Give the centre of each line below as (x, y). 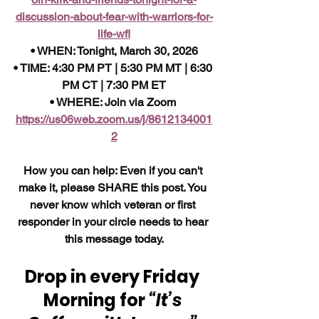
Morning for (96, 300)
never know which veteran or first (114, 204)
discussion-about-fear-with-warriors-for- (114, 16)
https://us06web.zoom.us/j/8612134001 (114, 119)
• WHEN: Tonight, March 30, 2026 (114, 51)
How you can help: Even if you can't (114, 170)
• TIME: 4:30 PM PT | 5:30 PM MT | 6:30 (114, 68)
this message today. (114, 239)
